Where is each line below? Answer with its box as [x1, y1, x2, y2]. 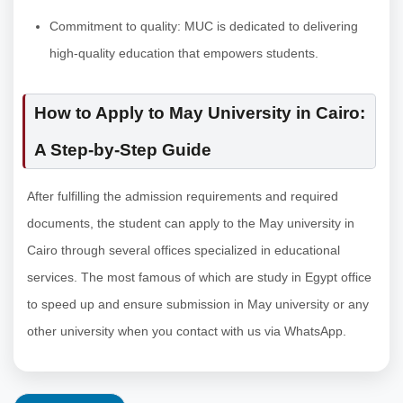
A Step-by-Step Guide [34, 139, 211, 159]
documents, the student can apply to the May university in [27, 215, 354, 230]
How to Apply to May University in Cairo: [34, 103, 365, 122]
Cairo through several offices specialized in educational [27, 242, 340, 257]
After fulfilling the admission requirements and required [27, 188, 338, 203]
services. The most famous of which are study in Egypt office [27, 269, 372, 284]
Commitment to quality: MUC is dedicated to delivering [49, 18, 358, 33]
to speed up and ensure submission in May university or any [27, 296, 369, 311]
